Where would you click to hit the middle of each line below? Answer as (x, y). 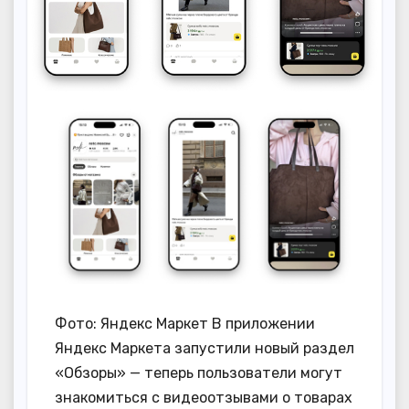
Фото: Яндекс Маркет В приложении (185, 323)
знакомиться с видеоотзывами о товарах (204, 397)
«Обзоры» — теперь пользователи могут (199, 372)
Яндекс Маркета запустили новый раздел (204, 348)
